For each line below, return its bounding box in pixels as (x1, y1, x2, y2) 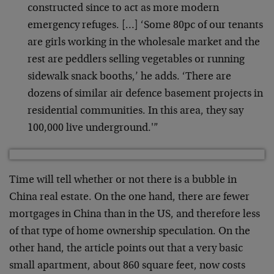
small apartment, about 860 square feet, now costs (9, 261, 245, 272)
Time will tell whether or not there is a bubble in (9, 175, 237, 186)
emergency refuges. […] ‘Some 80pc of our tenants (28, 20, 263, 31)
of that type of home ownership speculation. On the (9, 226, 250, 237)
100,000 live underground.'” (28, 123, 158, 134)
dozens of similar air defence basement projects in (28, 89, 263, 100)
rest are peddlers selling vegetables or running (28, 54, 245, 65)
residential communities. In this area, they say (28, 106, 243, 117)
